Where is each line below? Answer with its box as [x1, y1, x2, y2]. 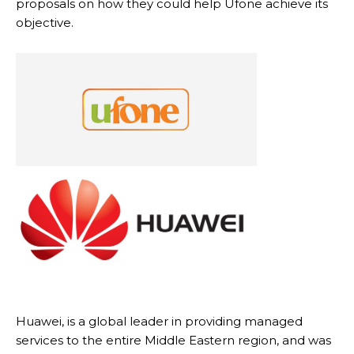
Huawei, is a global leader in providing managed [16, 313, 303, 329]
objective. [16, 15, 73, 31]
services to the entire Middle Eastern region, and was [16, 332, 331, 348]
